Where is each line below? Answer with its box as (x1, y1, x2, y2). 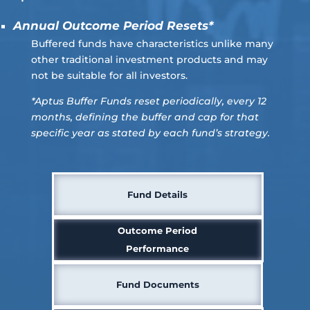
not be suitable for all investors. (30, 69, 188, 82)
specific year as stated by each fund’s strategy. (30, 126, 273, 139)
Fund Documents (116, 278, 199, 290)
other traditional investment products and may (30, 53, 268, 66)
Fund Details (127, 188, 188, 200)
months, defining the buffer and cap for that (30, 110, 259, 123)
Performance (126, 242, 190, 254)
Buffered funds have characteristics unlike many (30, 37, 273, 50)
